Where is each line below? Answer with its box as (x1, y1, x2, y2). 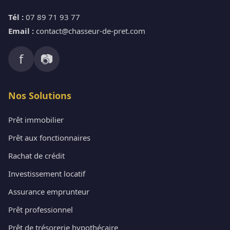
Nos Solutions (8, 89, 71, 102)
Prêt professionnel (8, 204, 73, 215)
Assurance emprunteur (8, 186, 89, 197)
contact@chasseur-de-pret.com (36, 25, 145, 36)
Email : (8, 25, 34, 36)
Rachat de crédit (8, 150, 65, 161)
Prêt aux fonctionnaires (8, 132, 90, 143)
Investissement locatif (8, 168, 85, 179)
